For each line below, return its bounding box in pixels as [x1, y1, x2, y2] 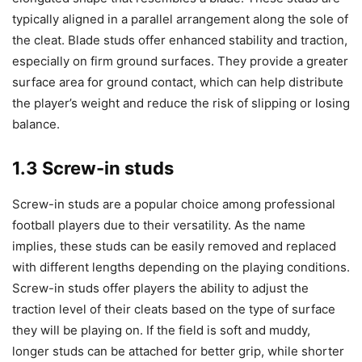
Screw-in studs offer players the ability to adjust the [12, 280, 309, 296]
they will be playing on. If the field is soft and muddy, [12, 322, 310, 338]
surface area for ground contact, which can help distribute [12, 74, 343, 90]
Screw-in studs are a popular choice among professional [12, 196, 335, 212]
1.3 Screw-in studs [12, 157, 174, 179]
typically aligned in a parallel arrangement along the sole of [12, 11, 348, 27]
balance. [12, 116, 60, 132]
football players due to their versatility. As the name [12, 217, 305, 233]
